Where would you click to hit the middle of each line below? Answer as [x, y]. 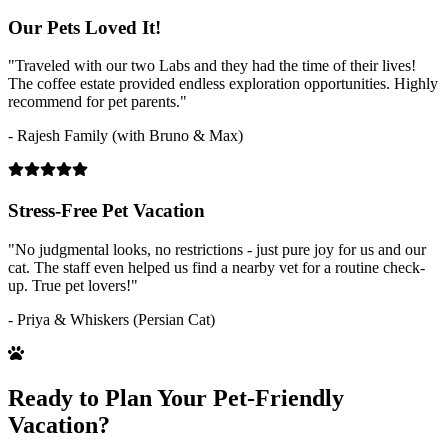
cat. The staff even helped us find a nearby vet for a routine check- [216, 267]
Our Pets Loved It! [84, 27]
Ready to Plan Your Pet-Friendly [176, 397]
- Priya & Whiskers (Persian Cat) [111, 319]
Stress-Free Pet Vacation [106, 210]
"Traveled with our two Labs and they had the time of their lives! [212, 66]
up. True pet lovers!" [73, 285]
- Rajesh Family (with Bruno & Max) [125, 136]
